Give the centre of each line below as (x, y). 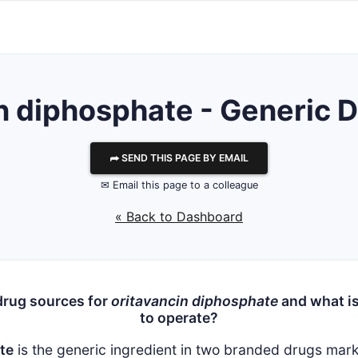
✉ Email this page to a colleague (179, 185)
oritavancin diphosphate (195, 301)
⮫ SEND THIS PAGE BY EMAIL (179, 158)
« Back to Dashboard (179, 217)
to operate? (179, 318)
